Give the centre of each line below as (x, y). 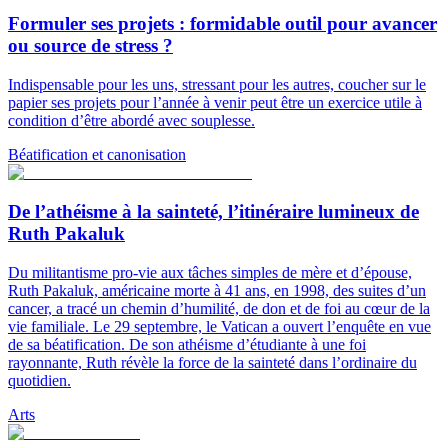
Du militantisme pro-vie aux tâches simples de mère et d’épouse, (210, 272)
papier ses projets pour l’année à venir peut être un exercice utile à (215, 103)
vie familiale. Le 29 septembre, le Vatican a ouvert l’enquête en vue (219, 326)
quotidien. (39, 380)
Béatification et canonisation (97, 155)
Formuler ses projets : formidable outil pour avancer (222, 24)
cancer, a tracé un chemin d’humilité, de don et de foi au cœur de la (219, 308)
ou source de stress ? (90, 46)
